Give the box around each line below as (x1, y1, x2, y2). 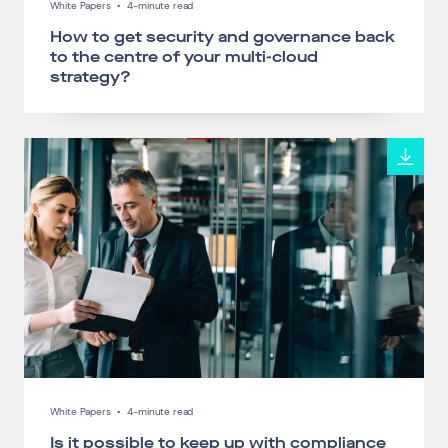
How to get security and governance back (49, 26, 395, 48)
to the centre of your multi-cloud (49, 46, 318, 68)
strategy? (49, 66, 131, 88)
